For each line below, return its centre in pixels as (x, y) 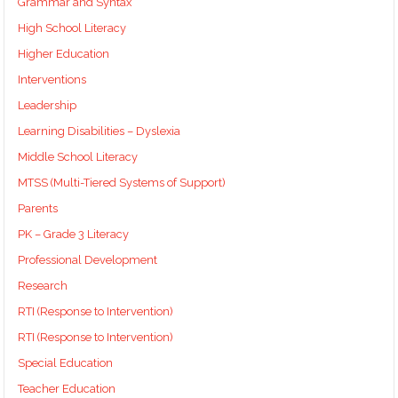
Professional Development (88, 260)
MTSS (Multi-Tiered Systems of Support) (122, 183)
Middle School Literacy (78, 157)
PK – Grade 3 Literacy (74, 235)
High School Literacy (72, 28)
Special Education (66, 363)
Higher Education (64, 54)
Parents (38, 209)
